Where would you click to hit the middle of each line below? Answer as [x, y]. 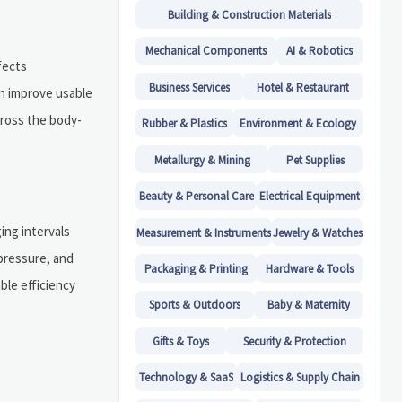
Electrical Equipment [310, 197]
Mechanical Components [206, 51]
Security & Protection [294, 341]
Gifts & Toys [181, 341]
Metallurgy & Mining [202, 160]
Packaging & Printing [197, 269]
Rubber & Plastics [185, 124]
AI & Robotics [320, 51]
